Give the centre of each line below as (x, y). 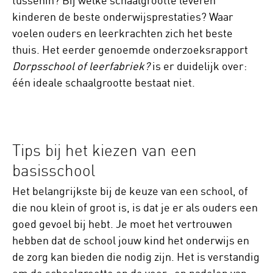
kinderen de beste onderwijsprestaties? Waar (123, 17)
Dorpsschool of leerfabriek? (81, 66)
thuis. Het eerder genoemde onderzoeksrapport (130, 50)
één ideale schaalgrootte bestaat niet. (106, 83)
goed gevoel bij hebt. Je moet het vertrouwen (122, 224)
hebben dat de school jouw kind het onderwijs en (131, 240)
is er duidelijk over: (198, 66)
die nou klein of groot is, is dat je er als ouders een (135, 207)
